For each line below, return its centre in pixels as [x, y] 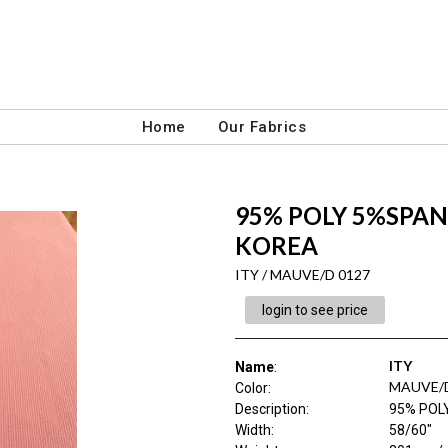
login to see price [314, 310]
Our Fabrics [262, 127]
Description [270, 409]
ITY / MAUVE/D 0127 [302, 274]
